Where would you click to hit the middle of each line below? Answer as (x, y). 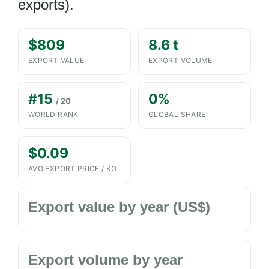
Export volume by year (105, 260)
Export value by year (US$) (119, 207)
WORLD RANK (53, 114)
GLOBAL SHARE (177, 114)
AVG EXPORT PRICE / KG (73, 168)
